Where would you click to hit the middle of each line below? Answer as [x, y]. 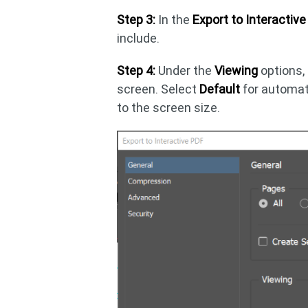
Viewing [236, 70]
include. [139, 38]
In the [174, 20]
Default [220, 89]
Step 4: [136, 70]
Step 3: [136, 20]
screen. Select [158, 89]
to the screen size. [169, 108]
